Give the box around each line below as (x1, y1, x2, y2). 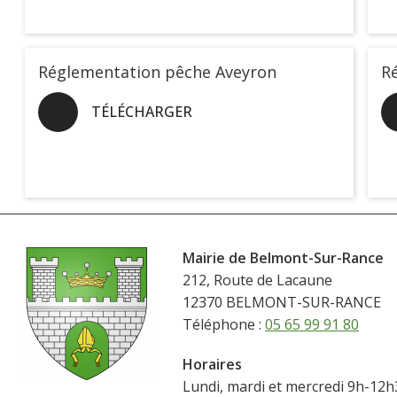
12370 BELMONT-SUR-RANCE (182, 292, 381, 313)
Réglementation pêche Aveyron (38, 60, 276, 82)
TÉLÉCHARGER (91, 101, 192, 121)
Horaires (182, 354, 242, 375)
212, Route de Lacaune (182, 270, 332, 291)
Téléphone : (182, 315, 265, 335)
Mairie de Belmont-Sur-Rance (182, 248, 384, 269)
